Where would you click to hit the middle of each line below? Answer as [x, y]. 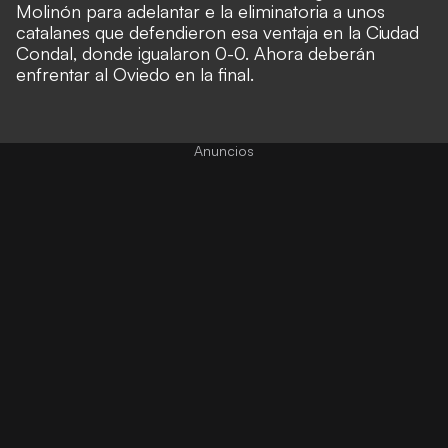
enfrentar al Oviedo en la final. [135, 73]
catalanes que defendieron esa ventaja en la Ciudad [217, 31]
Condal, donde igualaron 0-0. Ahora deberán [195, 52]
